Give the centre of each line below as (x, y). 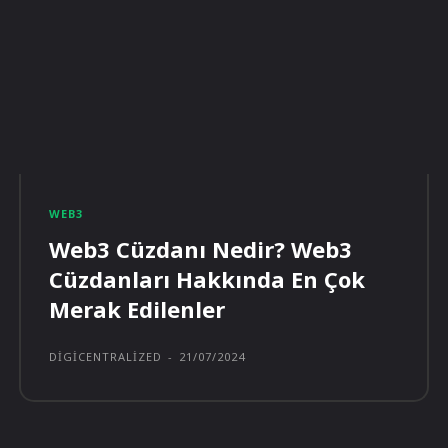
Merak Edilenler (137, 309)
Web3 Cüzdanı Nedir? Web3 (201, 249)
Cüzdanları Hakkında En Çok (207, 279)
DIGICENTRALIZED (106, 357)
